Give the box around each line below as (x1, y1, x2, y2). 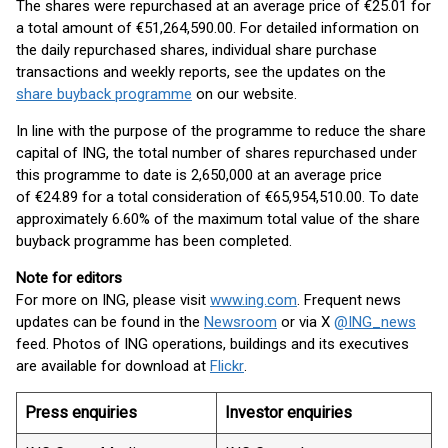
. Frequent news (297, 291, 401, 309)
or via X (277, 313, 334, 331)
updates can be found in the (16, 313, 204, 331)
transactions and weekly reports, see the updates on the (16, 63, 386, 81)
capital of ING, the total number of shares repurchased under (16, 144, 417, 162)
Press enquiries (25, 403, 137, 422)
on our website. (192, 85, 297, 103)
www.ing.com (210, 291, 297, 309)
